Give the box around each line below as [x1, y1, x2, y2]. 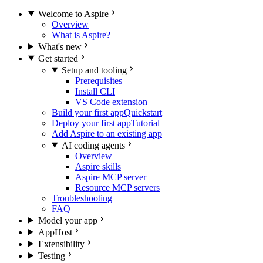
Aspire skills [75, 161, 121, 171]
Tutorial [131, 117, 160, 128]
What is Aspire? [52, 29, 110, 40]
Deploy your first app [52, 117, 131, 128]
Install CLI [75, 86, 115, 96]
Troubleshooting [52, 193, 112, 203]
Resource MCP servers [75, 182, 160, 193]
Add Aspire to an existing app [52, 128, 162, 139]
